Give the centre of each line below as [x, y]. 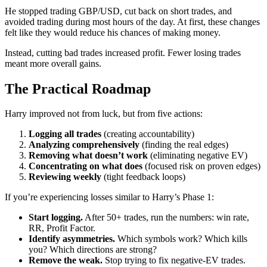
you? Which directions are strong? [93, 250]
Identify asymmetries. [72, 239]
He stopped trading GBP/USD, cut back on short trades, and [118, 11]
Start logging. [56, 218]
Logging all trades [65, 134]
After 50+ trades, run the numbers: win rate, [166, 218]
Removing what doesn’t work [88, 156]
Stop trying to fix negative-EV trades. [174, 260]
